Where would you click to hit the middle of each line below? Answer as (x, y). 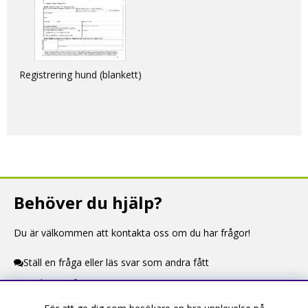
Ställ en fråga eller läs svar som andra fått (116, 262)
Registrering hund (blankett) (80, 75)
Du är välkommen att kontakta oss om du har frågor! (132, 232)
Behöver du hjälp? (88, 202)
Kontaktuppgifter (51, 283)
